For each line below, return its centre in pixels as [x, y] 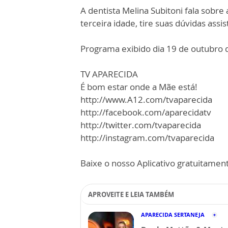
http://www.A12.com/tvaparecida [146, 99]
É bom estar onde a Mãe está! [139, 87]
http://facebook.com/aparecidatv [146, 112]
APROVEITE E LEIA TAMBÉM [131, 194]
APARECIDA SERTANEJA [173, 215]
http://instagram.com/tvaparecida [147, 138]
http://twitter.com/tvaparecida [141, 125]
